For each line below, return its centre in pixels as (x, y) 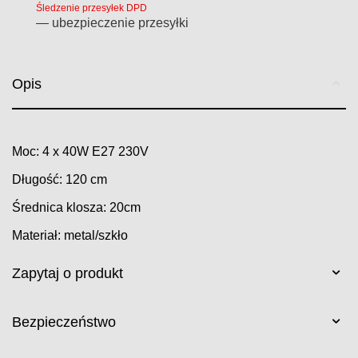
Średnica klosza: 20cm (77, 207)
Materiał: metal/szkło (70, 235)
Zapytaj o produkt (68, 273)
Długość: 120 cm (60, 179)
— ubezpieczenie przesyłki (113, 23)
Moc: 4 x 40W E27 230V (81, 151)
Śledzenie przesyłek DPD (92, 8)
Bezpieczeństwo (64, 322)
